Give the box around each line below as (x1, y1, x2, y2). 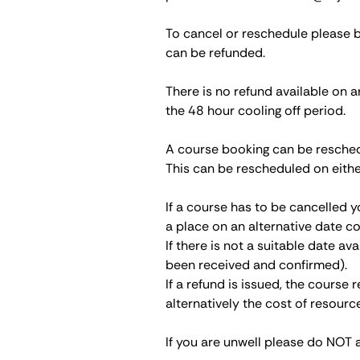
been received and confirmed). (166, 256, 347, 273)
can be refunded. (166, 44, 265, 61)
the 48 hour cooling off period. (166, 102, 346, 119)
